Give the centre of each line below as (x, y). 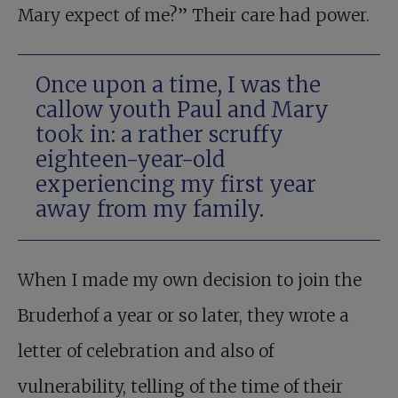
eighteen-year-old (130, 159)
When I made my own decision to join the (190, 279)
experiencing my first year (176, 184)
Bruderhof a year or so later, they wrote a (183, 315)
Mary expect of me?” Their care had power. (194, 15)
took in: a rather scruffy (159, 134)
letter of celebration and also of (146, 350)
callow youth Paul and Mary (182, 109)
